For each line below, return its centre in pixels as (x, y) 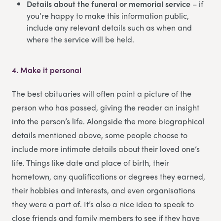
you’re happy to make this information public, (108, 15)
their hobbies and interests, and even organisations (104, 190)
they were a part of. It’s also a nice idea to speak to (103, 204)
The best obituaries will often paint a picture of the (102, 93)
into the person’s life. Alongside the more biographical (108, 121)
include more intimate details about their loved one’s (106, 148)
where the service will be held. (80, 39)
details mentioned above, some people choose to (100, 135)
